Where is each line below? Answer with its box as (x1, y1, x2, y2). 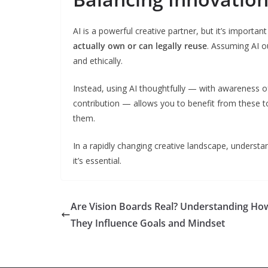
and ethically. (73, 54, 123, 66)
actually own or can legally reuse (73, 39, 207, 51)
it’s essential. (73, 154, 121, 166)
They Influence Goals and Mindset (71, 216, 225, 230)
